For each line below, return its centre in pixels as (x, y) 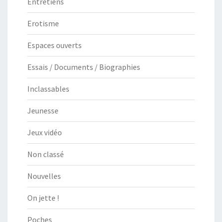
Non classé (46, 154)
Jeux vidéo (45, 132)
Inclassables (48, 88)
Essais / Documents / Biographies (84, 67)
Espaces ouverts (55, 45)
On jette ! (43, 197)
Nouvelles (44, 176)
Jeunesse (43, 110)
